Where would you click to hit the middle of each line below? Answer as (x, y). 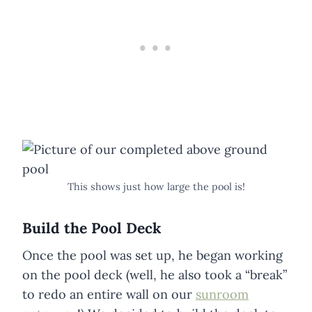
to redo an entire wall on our (109, 295)
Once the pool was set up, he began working (153, 256)
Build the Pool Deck (92, 228)
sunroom (222, 295)
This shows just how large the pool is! (156, 186)
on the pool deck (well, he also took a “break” (155, 275)
